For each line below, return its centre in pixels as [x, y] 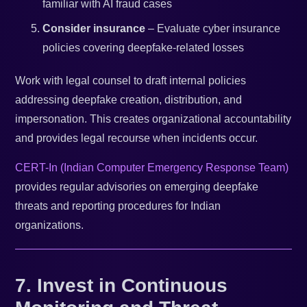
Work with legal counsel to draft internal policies [131, 81]
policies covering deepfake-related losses [144, 48]
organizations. [50, 225]
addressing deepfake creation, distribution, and [129, 100]
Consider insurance [94, 29]
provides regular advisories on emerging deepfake [137, 187]
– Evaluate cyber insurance [213, 29]
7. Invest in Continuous [122, 286]
